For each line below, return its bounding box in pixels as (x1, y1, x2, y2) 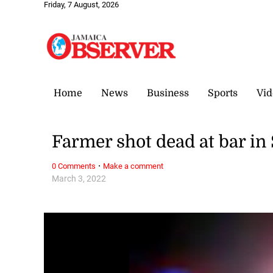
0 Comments (52, 161, 96, 171)
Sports (208, 87, 238, 99)
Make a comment (103, 161, 164, 171)
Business (147, 87, 189, 99)
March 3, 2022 (52, 173, 107, 184)
